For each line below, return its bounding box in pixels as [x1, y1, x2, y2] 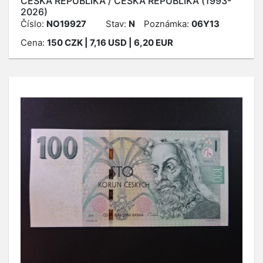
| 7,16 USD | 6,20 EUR [83, 37, 173, 48]
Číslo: [21, 18, 46, 29]
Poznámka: [144, 18, 191, 29]
